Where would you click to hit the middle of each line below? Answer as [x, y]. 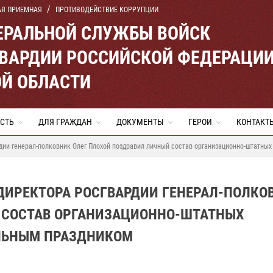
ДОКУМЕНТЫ [140, 122]
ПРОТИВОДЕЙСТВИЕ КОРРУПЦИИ [107, 10]
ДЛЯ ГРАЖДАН [65, 122]
